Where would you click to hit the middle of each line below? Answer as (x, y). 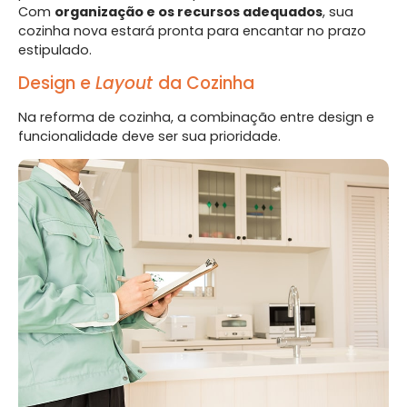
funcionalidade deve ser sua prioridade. (149, 136)
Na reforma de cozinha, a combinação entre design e (196, 117)
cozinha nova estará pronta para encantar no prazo (192, 31)
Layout (127, 83)
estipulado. (55, 50)
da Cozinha (206, 83)
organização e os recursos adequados (189, 12)
